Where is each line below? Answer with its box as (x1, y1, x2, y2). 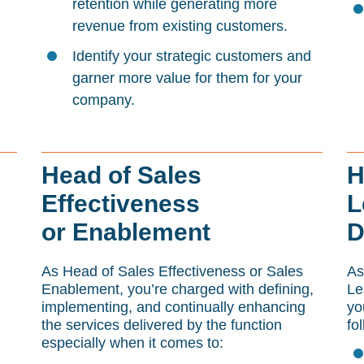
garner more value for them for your (71, 70, 302, 86)
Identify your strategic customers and (71, 48, 311, 64)
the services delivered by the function (41, 317, 282, 333)
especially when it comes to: (41, 335, 223, 351)
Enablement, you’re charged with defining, (41, 281, 314, 297)
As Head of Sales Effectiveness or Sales (41, 263, 303, 279)
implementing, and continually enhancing (41, 299, 305, 315)
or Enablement (41, 219, 210, 245)
